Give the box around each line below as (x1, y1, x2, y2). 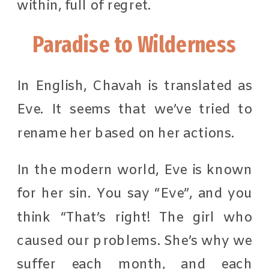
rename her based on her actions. (17, 124, 238, 142)
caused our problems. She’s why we (17, 232, 253, 250)
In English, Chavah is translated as (17, 77, 253, 95)
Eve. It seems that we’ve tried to (17, 100, 253, 119)
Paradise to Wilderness (32, 31, 237, 58)
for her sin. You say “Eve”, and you (17, 184, 253, 203)
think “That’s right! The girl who (17, 208, 253, 226)
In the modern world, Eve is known (17, 161, 253, 180)
